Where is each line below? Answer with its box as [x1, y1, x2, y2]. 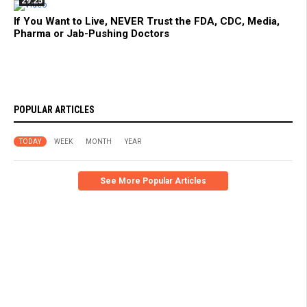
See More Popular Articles [100, 175, 206, 186]
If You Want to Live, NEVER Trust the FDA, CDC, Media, [14, 14, 280, 27]
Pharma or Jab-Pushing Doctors [14, 27, 169, 40]
